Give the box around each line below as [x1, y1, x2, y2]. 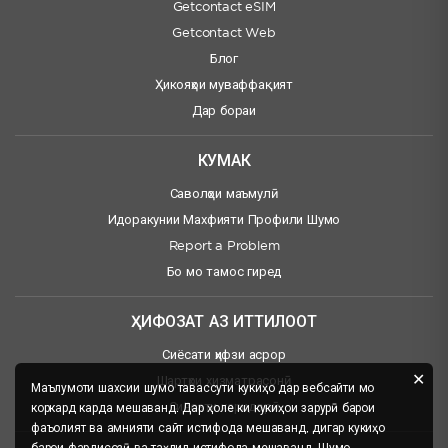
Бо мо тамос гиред [166, 267, 282, 278]
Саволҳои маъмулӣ [169, 189, 279, 200]
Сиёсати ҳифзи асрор [162, 350, 286, 361]
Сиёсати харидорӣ [168, 402, 280, 413]
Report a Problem [168, 241, 280, 252]
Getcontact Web [172, 28, 276, 39]
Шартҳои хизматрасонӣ [156, 376, 292, 387]
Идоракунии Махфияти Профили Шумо [107, 215, 341, 226]
